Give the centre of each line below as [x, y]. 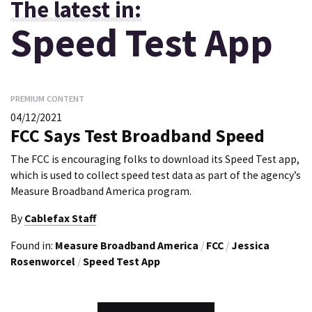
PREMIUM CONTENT [47, 98]
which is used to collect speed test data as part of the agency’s [156, 175]
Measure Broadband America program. [101, 192]
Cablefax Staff [60, 218]
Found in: [33, 245]
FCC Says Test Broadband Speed [138, 135]
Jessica [250, 245]
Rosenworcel [43, 261]
